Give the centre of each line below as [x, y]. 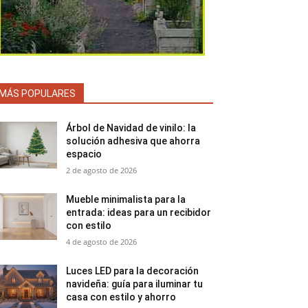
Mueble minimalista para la [126, 199]
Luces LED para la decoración [133, 271]
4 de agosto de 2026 [102, 242]
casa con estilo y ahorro [121, 297]
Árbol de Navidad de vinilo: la [131, 128]
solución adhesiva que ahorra [133, 141]
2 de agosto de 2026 [102, 170]
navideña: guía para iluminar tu [135, 284]
